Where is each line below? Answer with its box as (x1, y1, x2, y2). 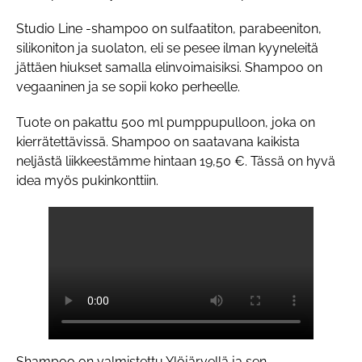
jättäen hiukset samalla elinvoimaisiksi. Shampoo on (16, 60, 322, 76)
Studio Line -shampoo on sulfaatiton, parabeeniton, (16, 21, 322, 37)
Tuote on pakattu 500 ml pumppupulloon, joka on (16, 115, 315, 131)
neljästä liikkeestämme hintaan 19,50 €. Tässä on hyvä (16, 154, 335, 170)
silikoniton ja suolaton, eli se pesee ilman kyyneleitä (16, 40, 318, 57)
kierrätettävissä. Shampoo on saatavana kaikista (16, 134, 300, 150)
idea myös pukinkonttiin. (16, 173, 158, 189)
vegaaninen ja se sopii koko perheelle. (16, 79, 240, 95)
